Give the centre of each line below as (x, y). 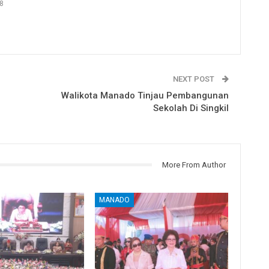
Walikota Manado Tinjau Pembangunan (145, 95)
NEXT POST (194, 79)
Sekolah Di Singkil (191, 108)
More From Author (194, 165)
